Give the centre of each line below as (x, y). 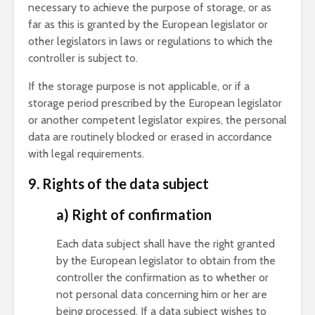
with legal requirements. (86, 154)
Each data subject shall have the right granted (166, 244)
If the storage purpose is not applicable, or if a (139, 86)
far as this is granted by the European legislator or (148, 24)
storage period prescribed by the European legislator (155, 103)
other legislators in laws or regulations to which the (150, 41)
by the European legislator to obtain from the (166, 261)
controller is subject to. (83, 58)
